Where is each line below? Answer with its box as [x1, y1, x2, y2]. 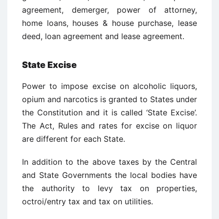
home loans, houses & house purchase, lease [22, 18, 197, 28]
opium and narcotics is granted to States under [22, 94, 197, 104]
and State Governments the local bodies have [22, 170, 197, 180]
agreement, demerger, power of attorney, [22, 5, 197, 15]
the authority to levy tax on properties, [22, 183, 197, 193]
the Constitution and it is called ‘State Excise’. [22, 108, 197, 117]
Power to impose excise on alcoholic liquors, [22, 81, 197, 91]
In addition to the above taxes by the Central [22, 157, 197, 167]
